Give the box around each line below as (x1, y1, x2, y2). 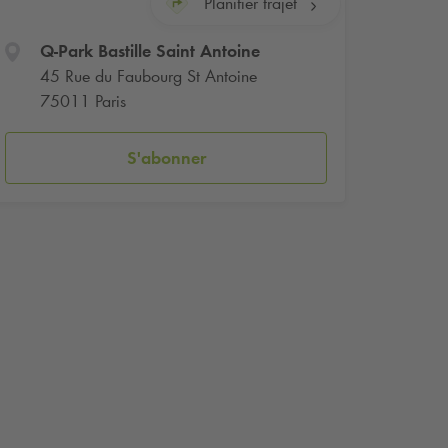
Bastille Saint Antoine (92, 40, 260, 63)
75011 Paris (39, 90, 126, 113)
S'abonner (126, 146, 206, 169)
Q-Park (39, 40, 93, 63)
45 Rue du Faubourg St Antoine (39, 65, 257, 88)
